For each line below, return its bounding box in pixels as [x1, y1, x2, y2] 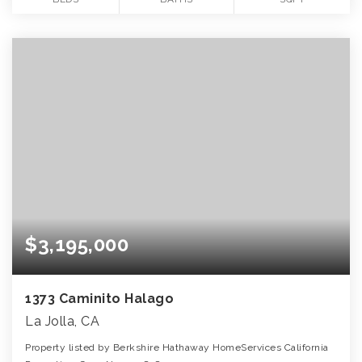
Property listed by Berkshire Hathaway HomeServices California [25, 341, 329, 353]
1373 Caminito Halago [25, 290, 174, 306]
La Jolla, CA [25, 313, 99, 329]
